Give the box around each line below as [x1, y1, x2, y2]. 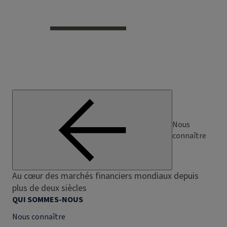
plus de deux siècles [12, 182, 87, 195]
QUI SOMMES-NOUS [12, 194, 83, 205]
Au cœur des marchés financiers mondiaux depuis [12, 170, 199, 182]
